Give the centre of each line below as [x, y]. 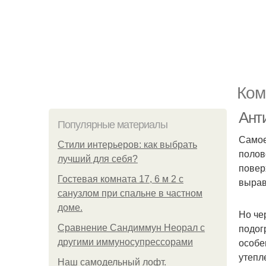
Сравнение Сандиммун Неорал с [131, 228]
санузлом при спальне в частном [130, 193]
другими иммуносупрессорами [125, 242]
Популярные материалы [113, 125]
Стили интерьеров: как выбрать [127, 145]
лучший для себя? [98, 159]
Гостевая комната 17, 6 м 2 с [121, 179]
